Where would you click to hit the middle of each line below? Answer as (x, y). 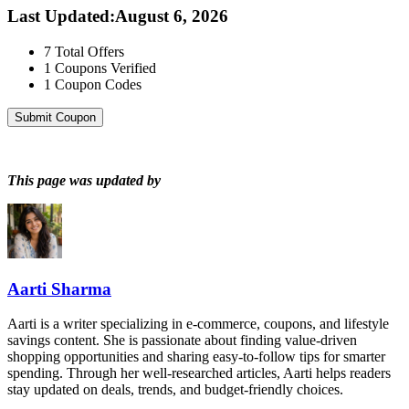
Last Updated (58, 16)
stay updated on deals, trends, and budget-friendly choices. (175, 390)
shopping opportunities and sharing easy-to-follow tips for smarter (196, 357)
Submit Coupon (55, 117)
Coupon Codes (98, 84)
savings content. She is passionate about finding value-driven (182, 341)
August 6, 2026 (172, 16)
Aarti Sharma (59, 288)
